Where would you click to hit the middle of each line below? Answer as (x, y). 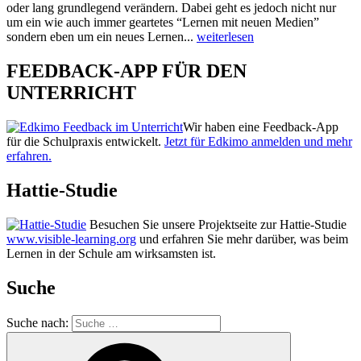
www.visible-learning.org (71, 239)
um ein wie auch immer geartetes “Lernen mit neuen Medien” (163, 23)
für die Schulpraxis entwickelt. (85, 142)
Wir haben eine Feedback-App (261, 127)
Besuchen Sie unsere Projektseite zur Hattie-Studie (216, 224)
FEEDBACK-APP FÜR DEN (127, 71)
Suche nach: (37, 322)
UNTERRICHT (71, 93)
